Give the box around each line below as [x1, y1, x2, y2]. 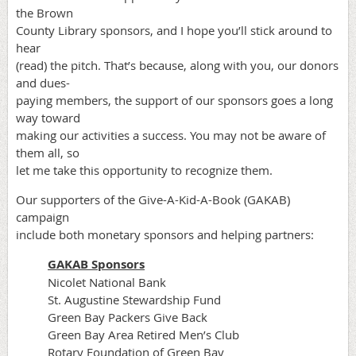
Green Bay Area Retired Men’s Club [48, 327, 239, 342]
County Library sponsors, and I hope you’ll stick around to [16, 22, 332, 38]
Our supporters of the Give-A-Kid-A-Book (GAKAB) [16, 192, 290, 207]
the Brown [16, 5, 73, 21]
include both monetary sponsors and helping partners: [16, 226, 314, 242]
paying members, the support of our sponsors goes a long [16, 92, 333, 108]
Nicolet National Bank [48, 274, 166, 290]
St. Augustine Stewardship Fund [48, 292, 221, 308]
